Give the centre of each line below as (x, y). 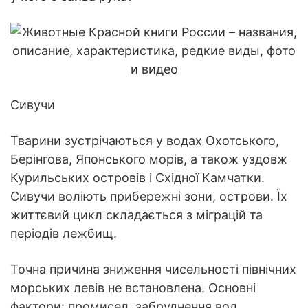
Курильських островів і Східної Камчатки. (137, 178)
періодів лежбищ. (64, 234)
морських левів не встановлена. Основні (133, 288)
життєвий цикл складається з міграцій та (136, 215)
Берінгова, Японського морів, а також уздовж (149, 159)
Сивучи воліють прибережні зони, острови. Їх (149, 197)
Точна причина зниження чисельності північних (153, 269)
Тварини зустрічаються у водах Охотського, (145, 141)
